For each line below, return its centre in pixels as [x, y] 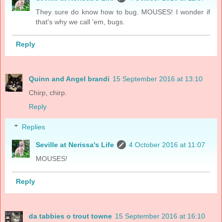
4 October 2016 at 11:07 [167, 145]
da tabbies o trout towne [70, 216]
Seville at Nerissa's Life [75, 145]
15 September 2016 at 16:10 [160, 216]
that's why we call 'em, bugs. [81, 22]
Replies [34, 127]
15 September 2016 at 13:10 [158, 79]
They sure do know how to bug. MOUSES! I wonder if [123, 12]
